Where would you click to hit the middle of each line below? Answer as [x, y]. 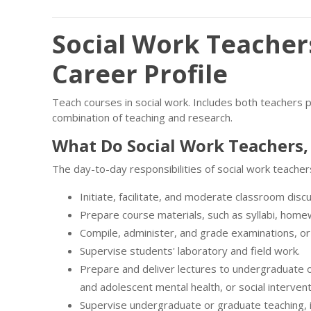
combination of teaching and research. [142, 117]
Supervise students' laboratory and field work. [190, 251]
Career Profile [140, 74]
